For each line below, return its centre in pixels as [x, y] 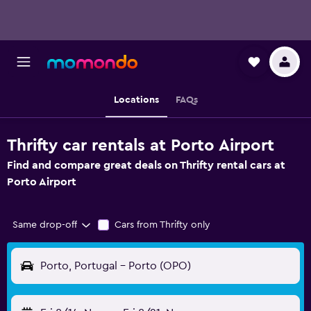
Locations [136, 100]
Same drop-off [45, 225]
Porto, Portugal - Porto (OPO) [116, 266]
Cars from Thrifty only [162, 225]
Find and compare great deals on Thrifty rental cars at [146, 165]
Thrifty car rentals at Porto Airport [141, 146]
